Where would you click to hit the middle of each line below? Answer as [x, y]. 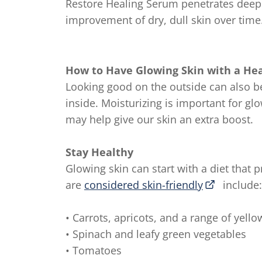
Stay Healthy [99, 152]
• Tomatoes [94, 250]
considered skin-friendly [144, 185]
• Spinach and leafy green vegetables [156, 234]
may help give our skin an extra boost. [159, 119]
